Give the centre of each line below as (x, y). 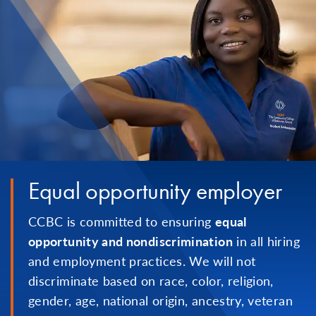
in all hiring (266, 241)
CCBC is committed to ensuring (122, 221)
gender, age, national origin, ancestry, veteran (160, 300)
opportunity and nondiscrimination (130, 241)
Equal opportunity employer (155, 191)
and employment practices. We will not (142, 261)
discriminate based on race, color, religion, (151, 281)
